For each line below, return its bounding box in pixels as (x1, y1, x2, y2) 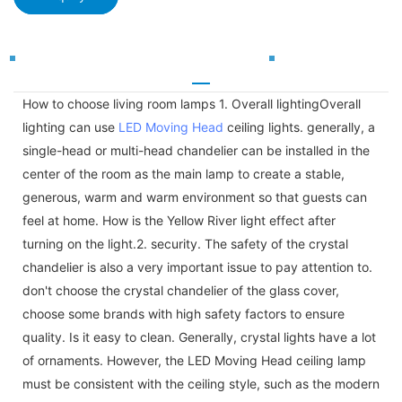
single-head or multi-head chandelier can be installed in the (22, 142, 370, 158)
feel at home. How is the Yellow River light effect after (22, 212, 336, 228)
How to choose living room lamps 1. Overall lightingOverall (22, 95, 361, 111)
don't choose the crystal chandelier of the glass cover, (22, 282, 339, 298)
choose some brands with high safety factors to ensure (22, 305, 345, 321)
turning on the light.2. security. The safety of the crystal (22, 235, 348, 251)
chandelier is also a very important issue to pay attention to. (22, 258, 372, 275)
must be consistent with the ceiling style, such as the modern (22, 375, 380, 391)
